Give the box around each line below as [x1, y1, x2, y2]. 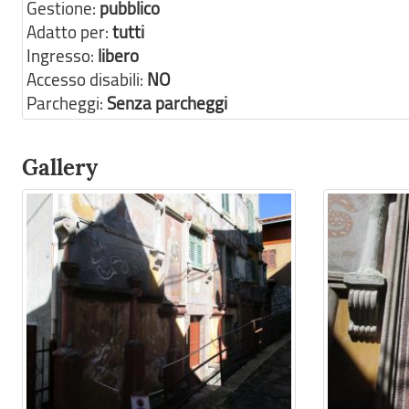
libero [98, 44, 139, 68]
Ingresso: [26, 44, 98, 68]
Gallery [22, 153, 98, 182]
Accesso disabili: [26, 68, 147, 91]
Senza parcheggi [107, 91, 227, 115]
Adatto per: [26, 20, 112, 44]
